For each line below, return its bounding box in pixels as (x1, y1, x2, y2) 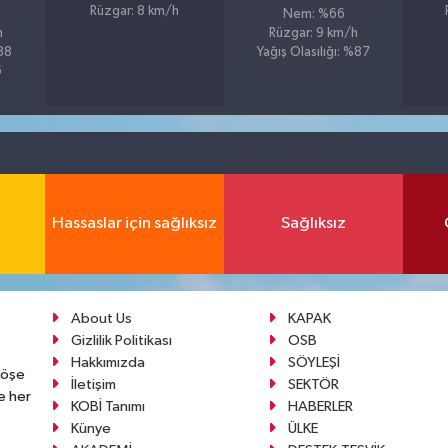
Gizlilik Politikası (70, 333, 172, 348)
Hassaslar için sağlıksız (51, 215, 217, 233)
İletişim (70, 377, 116, 392)
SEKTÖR (287, 377, 339, 392)
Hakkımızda (70, 355, 145, 370)
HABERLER (287, 399, 353, 414)
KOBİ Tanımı (70, 399, 145, 414)
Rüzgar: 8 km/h (89, 4, 179, 18)
